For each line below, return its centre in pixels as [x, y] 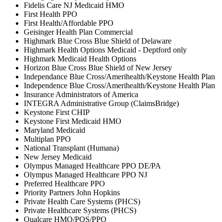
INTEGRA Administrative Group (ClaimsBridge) [101, 103]
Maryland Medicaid [55, 130]
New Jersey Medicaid [58, 157]
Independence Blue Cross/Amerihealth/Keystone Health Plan [119, 85]
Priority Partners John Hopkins [72, 192]
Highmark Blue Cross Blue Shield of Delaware [98, 41]
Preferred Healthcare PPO [64, 183]
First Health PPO [51, 14]
